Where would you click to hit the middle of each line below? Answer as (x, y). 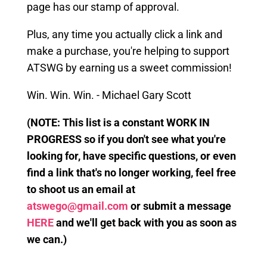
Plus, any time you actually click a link (115, 34)
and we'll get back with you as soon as (145, 223)
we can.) (46, 239)
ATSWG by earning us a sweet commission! (129, 68)
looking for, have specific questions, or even (131, 156)
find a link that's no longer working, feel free (131, 173)
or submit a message (179, 206)
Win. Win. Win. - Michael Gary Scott (109, 95)
